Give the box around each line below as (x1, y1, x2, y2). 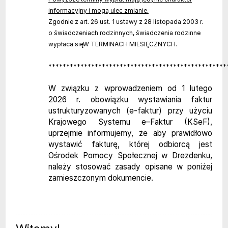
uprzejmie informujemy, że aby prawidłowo (48, 128, 213, 138)
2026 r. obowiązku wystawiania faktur (48, 94, 213, 104)
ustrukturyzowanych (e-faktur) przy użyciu (48, 105, 213, 116)
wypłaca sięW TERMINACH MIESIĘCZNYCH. (48, 40, 177, 48)
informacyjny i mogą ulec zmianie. (48, 6, 149, 14)
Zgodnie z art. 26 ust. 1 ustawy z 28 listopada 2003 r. (48, 17, 203, 25)
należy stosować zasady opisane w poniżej (48, 161, 213, 172)
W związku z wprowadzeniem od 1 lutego (48, 83, 213, 93)
